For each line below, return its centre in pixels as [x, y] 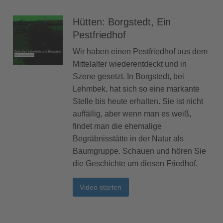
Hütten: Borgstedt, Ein [122, 22]
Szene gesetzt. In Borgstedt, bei [128, 76]
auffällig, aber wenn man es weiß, [132, 113]
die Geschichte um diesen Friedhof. [135, 163]
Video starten [101, 187]
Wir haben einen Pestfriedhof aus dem [140, 51]
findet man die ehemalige [117, 126]
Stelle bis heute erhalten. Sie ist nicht [138, 101]
